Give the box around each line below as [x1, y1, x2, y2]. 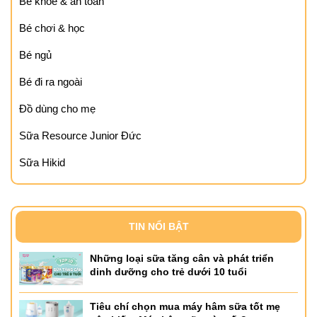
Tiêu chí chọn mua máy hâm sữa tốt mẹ [90, 301, 280, 313]
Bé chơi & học [19, 22, 85, 34]
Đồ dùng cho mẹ [19, 103, 96, 115]
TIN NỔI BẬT [128, 221, 189, 232]
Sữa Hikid [19, 156, 65, 168]
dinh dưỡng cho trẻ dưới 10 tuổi [90, 266, 247, 277]
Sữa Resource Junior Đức [19, 129, 142, 142]
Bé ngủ [19, 49, 52, 61]
